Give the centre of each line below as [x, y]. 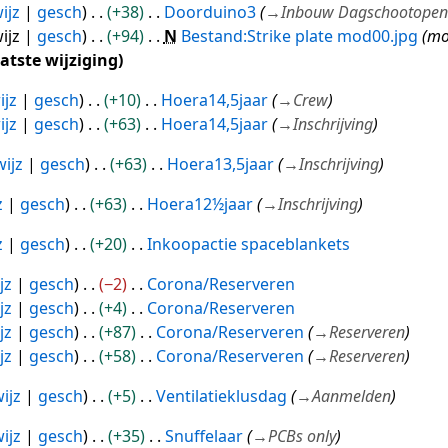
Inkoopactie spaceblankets [248, 244]
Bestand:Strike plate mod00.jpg [299, 36]
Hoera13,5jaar [220, 164]
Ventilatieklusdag [221, 396]
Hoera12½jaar [199, 204]
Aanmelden [351, 396]
